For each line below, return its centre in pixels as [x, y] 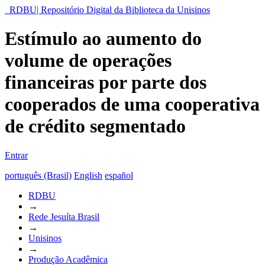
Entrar [16, 155]
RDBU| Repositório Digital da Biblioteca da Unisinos [110, 10]
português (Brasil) [38, 175]
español [119, 175]
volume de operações [88, 61]
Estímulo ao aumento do [103, 39]
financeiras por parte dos [106, 83]
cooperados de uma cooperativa [132, 104]
